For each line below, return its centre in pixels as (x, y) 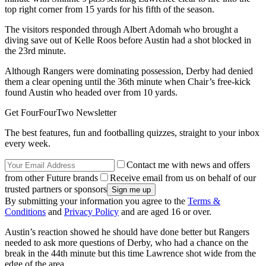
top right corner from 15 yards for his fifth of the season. (110, 9)
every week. (28, 143)
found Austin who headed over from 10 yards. (91, 92)
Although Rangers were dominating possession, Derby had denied (129, 71)
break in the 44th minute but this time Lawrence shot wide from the (130, 253)
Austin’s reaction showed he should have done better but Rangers (127, 232)
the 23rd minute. (35, 50)
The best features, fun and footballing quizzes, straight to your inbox (132, 132)
